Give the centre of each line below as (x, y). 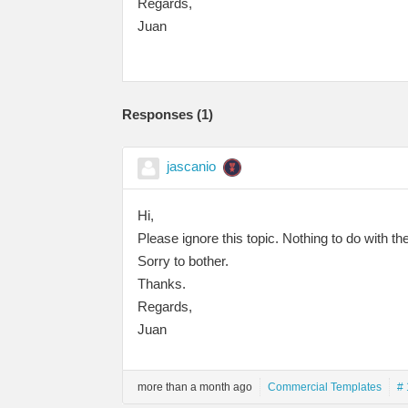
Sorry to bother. (183, 260)
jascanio (191, 166)
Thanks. (162, 283)
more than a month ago (195, 387)
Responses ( (162, 114)
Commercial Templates (325, 387)
